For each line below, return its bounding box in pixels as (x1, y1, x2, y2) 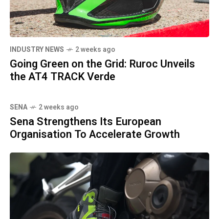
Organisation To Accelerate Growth (10, 126, 180, 142)
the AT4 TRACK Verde (10, 68, 115, 85)
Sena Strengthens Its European (10, 113, 161, 130)
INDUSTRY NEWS (10, 44, 64, 55)
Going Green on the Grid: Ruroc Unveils (10, 56, 195, 72)
